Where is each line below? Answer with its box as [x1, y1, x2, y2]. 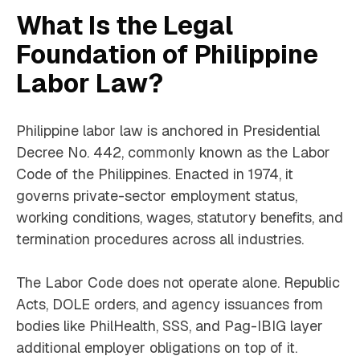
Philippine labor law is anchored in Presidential [16, 121, 320, 141]
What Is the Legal [16, 9, 233, 43]
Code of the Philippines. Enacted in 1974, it [16, 165, 293, 184]
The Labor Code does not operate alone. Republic [16, 273, 340, 292]
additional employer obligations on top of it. [16, 338, 297, 358]
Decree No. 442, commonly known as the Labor [16, 143, 330, 162]
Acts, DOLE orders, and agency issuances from [16, 295, 323, 314]
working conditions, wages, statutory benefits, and [16, 208, 343, 227]
